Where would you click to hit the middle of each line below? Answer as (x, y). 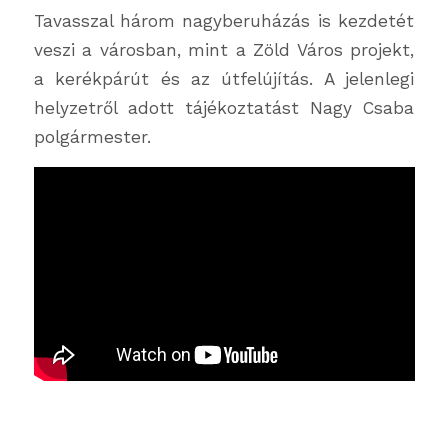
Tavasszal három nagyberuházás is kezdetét (224, 21)
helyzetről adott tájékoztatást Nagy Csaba (224, 108)
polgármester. (92, 137)
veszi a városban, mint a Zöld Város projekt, (224, 50)
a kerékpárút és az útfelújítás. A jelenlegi (224, 79)
